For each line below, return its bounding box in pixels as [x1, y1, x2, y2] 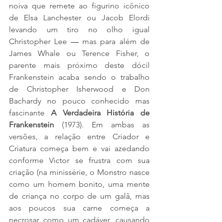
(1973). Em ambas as [54, 120, 150, 130]
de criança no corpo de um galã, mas [9, 191, 150, 201]
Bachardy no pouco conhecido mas [9, 96, 150, 106]
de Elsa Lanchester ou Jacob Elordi [9, 13, 150, 23]
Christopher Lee [9, 37, 71, 47]
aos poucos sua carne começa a [9, 203, 150, 213]
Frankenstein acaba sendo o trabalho [9, 72, 150, 82]
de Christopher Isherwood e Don [9, 84, 150, 94]
